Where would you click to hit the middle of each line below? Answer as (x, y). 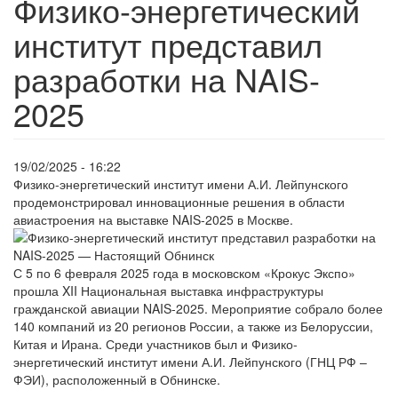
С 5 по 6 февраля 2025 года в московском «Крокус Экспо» (184, 273)
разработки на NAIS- (167, 79)
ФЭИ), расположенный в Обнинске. (117, 379)
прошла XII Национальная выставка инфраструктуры (168, 291)
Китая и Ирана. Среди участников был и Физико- (155, 344)
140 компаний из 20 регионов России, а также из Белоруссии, (193, 326)
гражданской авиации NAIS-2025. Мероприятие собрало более (198, 308)
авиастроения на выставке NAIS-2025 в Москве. (153, 219)
